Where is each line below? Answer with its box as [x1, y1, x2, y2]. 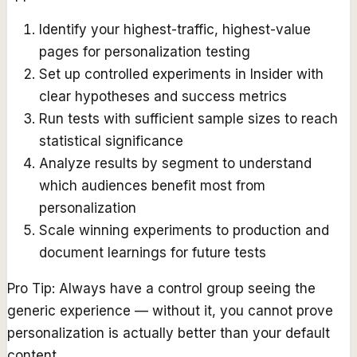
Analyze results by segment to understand [39, 155, 312, 172]
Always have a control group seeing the [59, 280, 316, 297]
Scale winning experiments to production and [39, 222, 329, 239]
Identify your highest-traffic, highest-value [39, 22, 311, 38]
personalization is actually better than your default [7, 325, 330, 342]
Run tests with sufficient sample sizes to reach [39, 111, 338, 127]
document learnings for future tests [39, 245, 266, 261]
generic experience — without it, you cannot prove [7, 303, 333, 320]
